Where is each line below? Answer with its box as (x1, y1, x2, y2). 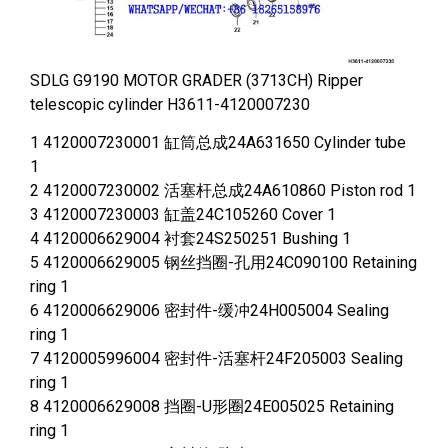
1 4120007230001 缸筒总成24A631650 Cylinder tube (30, 133, 406, 153)
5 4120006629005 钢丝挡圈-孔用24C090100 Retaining (30, 253, 417, 273)
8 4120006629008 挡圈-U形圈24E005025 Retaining (30, 397, 394, 417)
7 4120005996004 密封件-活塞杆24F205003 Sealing (30, 349, 403, 369)
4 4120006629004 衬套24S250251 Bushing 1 (30, 229, 351, 249)
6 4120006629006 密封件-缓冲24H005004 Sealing (30, 301, 389, 321)
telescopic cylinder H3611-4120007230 (30, 94, 310, 114)
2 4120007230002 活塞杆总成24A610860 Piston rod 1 (30, 181, 416, 201)
